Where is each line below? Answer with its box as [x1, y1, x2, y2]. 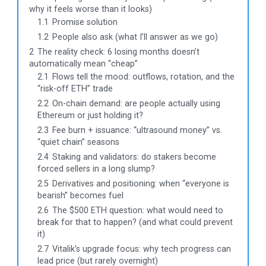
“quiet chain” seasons [37, 137, 119, 148]
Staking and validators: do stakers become [52, 152, 216, 163]
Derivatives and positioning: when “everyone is [52, 179, 229, 189]
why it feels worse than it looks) [29, 4, 152, 15]
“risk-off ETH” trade [37, 84, 113, 94]
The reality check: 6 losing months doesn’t [37, 47, 199, 58]
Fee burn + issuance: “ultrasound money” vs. [52, 125, 222, 136]
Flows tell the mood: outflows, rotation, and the [52, 72, 235, 83]
